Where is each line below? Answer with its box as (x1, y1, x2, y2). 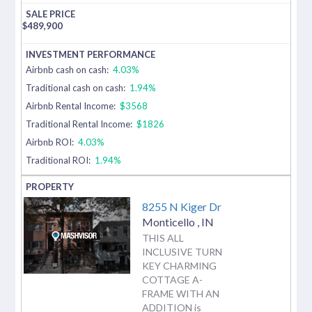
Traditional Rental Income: (26, 118, 133, 130)
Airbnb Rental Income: (26, 100, 118, 111)
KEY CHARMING (142, 259, 217, 272)
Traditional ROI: (26, 154, 91, 166)
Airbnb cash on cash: (26, 63, 111, 75)
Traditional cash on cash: (26, 81, 126, 93)
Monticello (142, 214, 197, 228)
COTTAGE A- (142, 273, 203, 286)
